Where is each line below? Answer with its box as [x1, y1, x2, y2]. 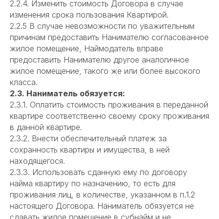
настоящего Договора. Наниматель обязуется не [10, 201, 194, 211]
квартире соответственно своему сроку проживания [10, 111, 209, 121]
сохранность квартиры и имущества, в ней [10, 145, 170, 155]
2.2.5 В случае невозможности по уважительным [10, 21, 195, 31]
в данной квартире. [10, 122, 82, 132]
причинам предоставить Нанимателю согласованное [10, 32, 209, 43]
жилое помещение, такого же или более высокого [10, 66, 200, 76]
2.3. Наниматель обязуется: [10, 88, 125, 99]
